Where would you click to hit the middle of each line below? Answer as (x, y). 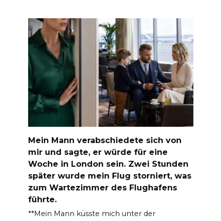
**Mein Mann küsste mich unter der (92, 213)
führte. (42, 199)
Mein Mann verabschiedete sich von (105, 140)
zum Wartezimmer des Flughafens (102, 187)
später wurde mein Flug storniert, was (110, 176)
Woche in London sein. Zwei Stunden (108, 164)
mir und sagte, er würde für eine (98, 152)
